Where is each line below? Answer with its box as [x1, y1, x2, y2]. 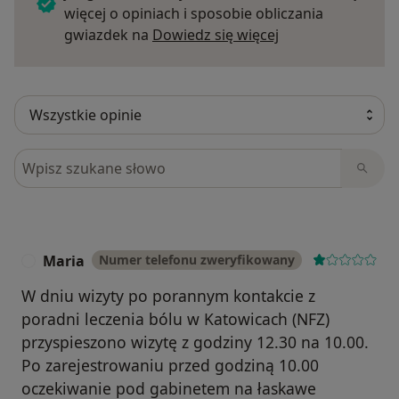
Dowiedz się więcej [152, 25, 279, 45]
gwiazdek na [64, 25, 152, 45]
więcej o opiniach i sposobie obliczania [64, 4, 323, 24]
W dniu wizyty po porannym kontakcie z [21, 285, 315, 307]
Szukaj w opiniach [13, 149, 142, 169]
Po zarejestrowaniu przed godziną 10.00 [21, 354, 319, 377]
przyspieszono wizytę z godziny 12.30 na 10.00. [21, 331, 369, 354]
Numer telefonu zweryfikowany [99, 251, 295, 269]
